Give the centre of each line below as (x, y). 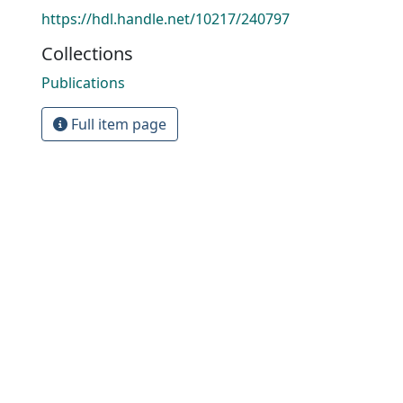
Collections (87, 54)
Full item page (117, 124)
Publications (83, 83)
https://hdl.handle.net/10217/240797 (166, 19)
